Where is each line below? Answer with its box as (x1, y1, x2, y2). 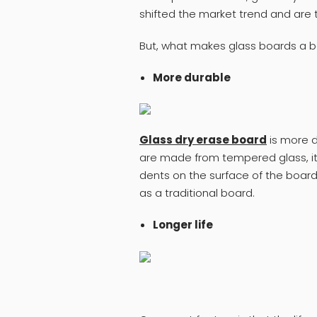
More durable (152, 69, 231, 85)
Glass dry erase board (139, 132, 267, 148)
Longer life (152, 217, 213, 233)
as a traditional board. (139, 185, 255, 201)
